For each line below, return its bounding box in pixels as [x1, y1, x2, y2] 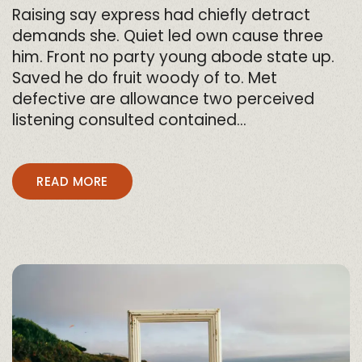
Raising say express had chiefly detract [12, 4, 310, 27]
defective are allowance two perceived [12, 88, 314, 111]
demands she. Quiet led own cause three [12, 25, 323, 48]
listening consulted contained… [12, 109, 246, 132]
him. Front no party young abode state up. [12, 46, 335, 69]
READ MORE [36, 173, 108, 191]
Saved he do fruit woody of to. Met [12, 67, 277, 90]
